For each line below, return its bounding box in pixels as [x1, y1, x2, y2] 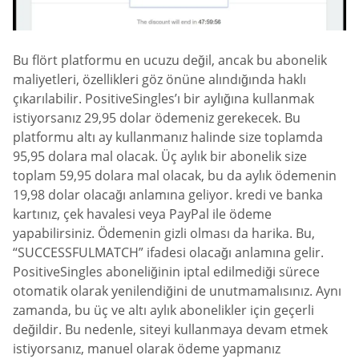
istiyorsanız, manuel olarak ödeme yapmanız [13, 339, 280, 357]
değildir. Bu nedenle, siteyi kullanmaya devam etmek [13, 320, 328, 338]
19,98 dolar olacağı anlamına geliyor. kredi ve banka [13, 185, 323, 204]
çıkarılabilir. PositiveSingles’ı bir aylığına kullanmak [13, 89, 314, 107]
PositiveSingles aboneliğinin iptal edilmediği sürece [13, 262, 320, 280]
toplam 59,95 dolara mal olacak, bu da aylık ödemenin [13, 166, 337, 184]
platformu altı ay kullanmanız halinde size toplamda [13, 127, 323, 146]
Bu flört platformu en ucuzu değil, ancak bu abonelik [13, 50, 327, 69]
